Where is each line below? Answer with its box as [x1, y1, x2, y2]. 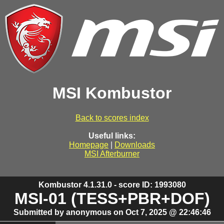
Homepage [69, 140, 108, 149]
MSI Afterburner [84, 149, 139, 158]
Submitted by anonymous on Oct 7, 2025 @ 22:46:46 [13, 207, 211, 216]
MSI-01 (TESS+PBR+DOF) [14, 189, 210, 207]
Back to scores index [75, 113, 149, 122]
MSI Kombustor [52, 84, 171, 102]
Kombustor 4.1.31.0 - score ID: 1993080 [38, 180, 186, 189]
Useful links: [88, 131, 135, 140]
